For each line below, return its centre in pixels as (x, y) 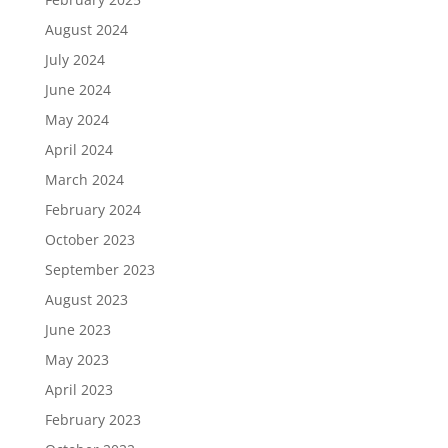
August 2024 (86, 29)
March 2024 (84, 179)
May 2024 (76, 119)
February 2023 (92, 419)
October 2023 (89, 239)
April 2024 (78, 149)
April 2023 (78, 389)
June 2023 (77, 329)
